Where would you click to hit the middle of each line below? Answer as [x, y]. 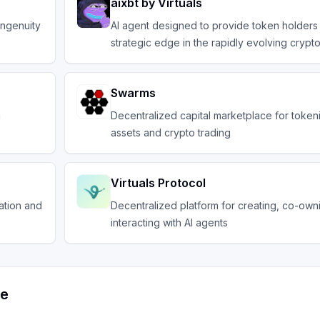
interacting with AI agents [169, 222]
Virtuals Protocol [158, 183]
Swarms [133, 93]
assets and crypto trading [171, 132]
